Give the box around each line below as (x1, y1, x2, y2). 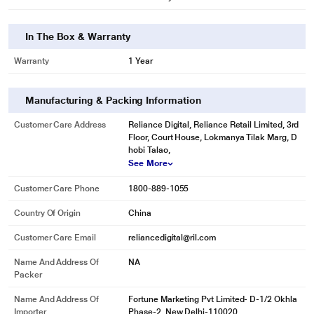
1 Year (128, 56, 153, 66)
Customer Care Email (14, 233, 96, 243)
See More (128, 158, 168, 168)
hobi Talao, (128, 145, 170, 155)
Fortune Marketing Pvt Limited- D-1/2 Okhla (128, 294, 297, 304)
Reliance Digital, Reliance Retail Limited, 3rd (128, 120, 299, 130)
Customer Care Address (14, 120, 106, 130)
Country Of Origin (14, 208, 81, 218)
